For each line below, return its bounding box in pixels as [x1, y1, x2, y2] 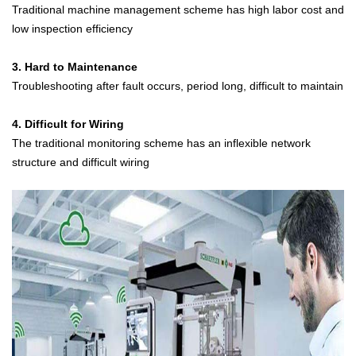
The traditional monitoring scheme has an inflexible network [12, 137, 311, 149]
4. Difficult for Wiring [12, 118, 127, 130]
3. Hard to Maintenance [12, 60, 137, 73]
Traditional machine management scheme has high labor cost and [12, 3, 344, 16]
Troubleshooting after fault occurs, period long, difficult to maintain [12, 79, 343, 92]
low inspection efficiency [12, 22, 133, 35]
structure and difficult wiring [12, 156, 149, 168]
